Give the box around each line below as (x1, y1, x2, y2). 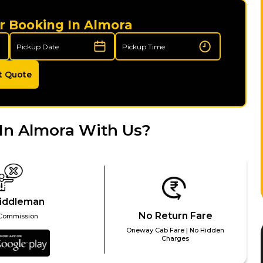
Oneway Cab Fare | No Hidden (126, 226, 225, 235)
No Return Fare (138, 210, 213, 222)
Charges (161, 234, 190, 243)
